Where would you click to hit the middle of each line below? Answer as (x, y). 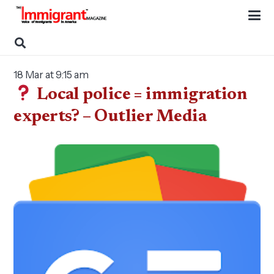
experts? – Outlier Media (110, 117)
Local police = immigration (140, 95)
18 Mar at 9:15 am (51, 75)
